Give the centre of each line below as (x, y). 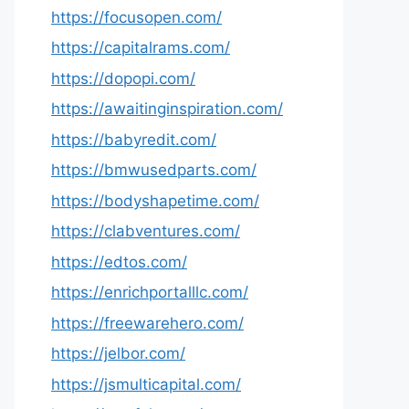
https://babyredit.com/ (134, 139)
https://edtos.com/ (119, 262)
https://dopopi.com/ (123, 78)
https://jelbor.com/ (118, 353)
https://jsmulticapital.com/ (146, 384)
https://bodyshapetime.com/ (155, 200)
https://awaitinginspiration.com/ (167, 109)
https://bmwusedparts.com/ (154, 170)
